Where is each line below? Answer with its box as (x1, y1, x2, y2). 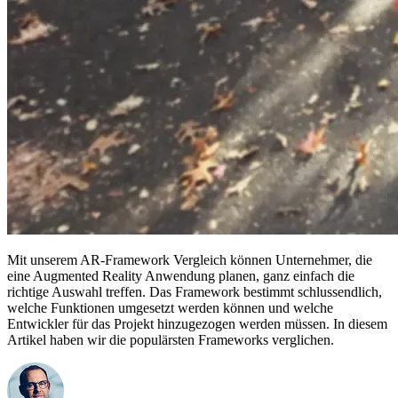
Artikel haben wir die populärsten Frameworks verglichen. (7, 331, 334, 347)
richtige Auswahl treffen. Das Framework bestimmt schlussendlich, (7, 283, 382, 299)
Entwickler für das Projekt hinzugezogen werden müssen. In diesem (7, 315, 387, 331)
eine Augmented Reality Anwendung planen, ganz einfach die (7, 267, 354, 283)
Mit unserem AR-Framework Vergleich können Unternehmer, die (7, 251, 372, 267)
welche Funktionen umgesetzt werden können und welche (7, 299, 333, 315)
